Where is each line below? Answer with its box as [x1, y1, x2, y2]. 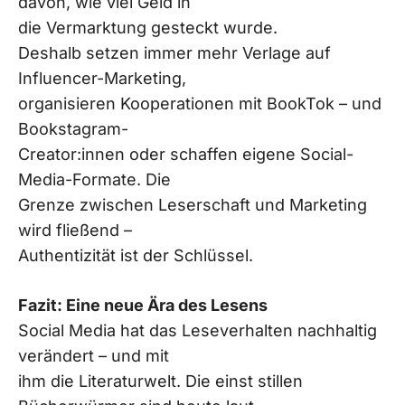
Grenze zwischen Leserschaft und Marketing [18, 194, 367, 214]
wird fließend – [18, 220, 132, 240]
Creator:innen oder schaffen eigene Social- [18, 144, 353, 164]
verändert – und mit [18, 345, 169, 365]
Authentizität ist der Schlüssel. [18, 245, 253, 265]
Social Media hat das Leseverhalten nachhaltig [18, 320, 377, 340]
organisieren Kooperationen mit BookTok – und [18, 93, 381, 113]
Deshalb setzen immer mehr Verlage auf [18, 42, 331, 62]
